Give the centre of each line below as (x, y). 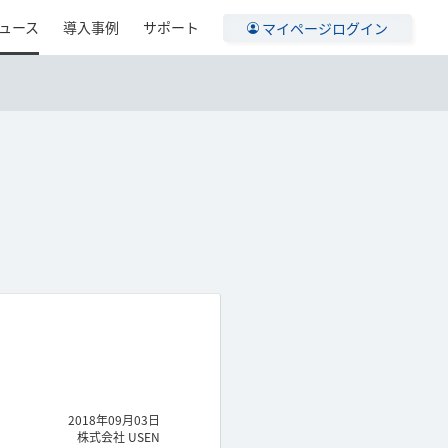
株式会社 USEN (118, 437)
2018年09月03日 (114, 420)
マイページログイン (325, 27)
